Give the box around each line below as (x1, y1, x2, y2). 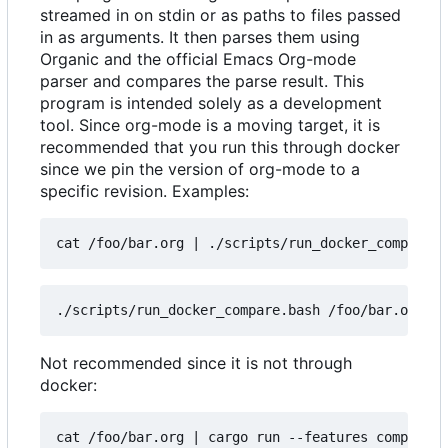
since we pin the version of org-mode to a (40, 158, 360, 179)
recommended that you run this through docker (40, 136, 400, 157)
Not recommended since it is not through (40, 352, 352, 373)
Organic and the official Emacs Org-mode (40, 48, 356, 69)
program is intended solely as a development (40, 92, 382, 113)
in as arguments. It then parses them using (40, 26, 360, 47)
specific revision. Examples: (40, 180, 249, 201)
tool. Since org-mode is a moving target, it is (40, 114, 380, 135)
